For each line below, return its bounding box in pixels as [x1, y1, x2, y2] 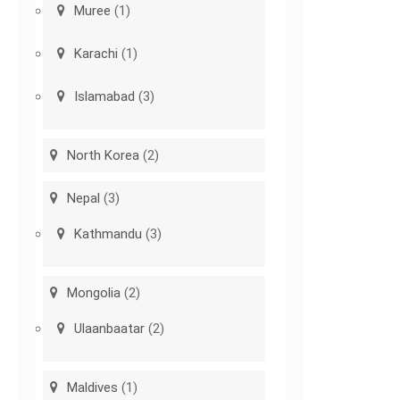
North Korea [67, 147, 140, 164]
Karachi [74, 46, 119, 62]
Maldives [67, 379, 119, 396]
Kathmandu [74, 226, 143, 243]
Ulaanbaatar [74, 321, 146, 337]
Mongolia [67, 285, 121, 302]
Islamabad [74, 88, 136, 105]
